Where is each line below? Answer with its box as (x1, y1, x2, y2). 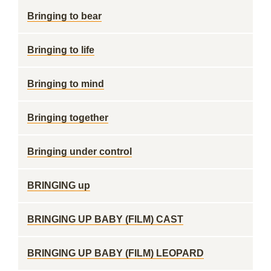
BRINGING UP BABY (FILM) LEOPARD (27, 248, 204, 258)
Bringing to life (27, 45, 94, 55)
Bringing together (27, 113, 108, 123)
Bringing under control (27, 146, 132, 157)
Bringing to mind (27, 79, 104, 89)
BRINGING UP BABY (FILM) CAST (27, 214, 183, 224)
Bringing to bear (27, 11, 102, 21)
